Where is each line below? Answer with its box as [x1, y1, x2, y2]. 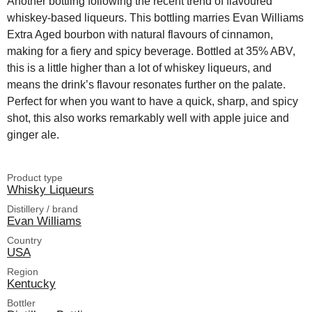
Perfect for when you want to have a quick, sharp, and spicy [7, 95, 298, 107]
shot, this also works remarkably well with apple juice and [7, 111, 289, 124]
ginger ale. [7, 128, 59, 141]
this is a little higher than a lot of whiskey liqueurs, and [7, 61, 272, 74]
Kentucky [7, 276, 56, 290]
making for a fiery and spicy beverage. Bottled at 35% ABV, [7, 45, 295, 57]
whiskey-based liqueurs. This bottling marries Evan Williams [7, 11, 304, 24]
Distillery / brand [7, 203, 78, 214]
